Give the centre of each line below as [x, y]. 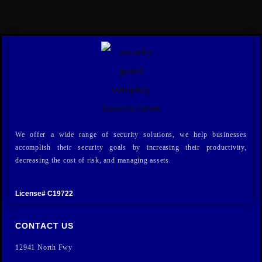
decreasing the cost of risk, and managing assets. [93, 160]
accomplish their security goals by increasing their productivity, [131, 147]
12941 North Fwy [45, 248]
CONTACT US [45, 226]
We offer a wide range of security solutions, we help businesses [131, 134]
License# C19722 [44, 193]
